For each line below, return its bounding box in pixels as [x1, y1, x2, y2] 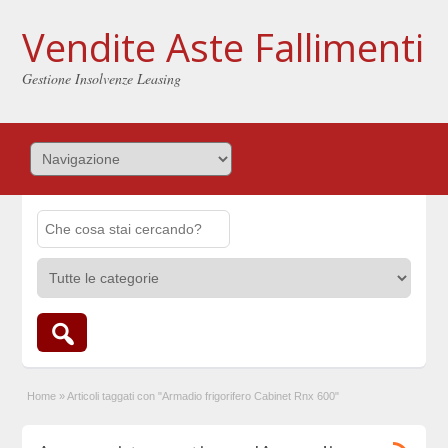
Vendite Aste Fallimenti [22, 21, 425, 73]
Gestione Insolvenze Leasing [22, 69, 182, 88]
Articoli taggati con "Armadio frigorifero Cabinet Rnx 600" [67, 390, 340, 402]
